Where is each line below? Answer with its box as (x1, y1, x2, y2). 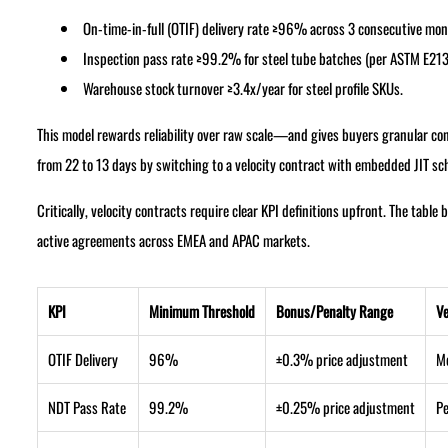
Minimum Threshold (148, 300, 255, 323)
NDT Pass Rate (47, 396, 126, 419)
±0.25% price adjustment (275, 396, 415, 419)
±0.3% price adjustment (275, 348, 408, 371)
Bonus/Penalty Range (275, 300, 393, 323)
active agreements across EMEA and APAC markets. (36, 229, 310, 252)
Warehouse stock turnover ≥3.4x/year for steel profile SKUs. (82, 77, 403, 100)
